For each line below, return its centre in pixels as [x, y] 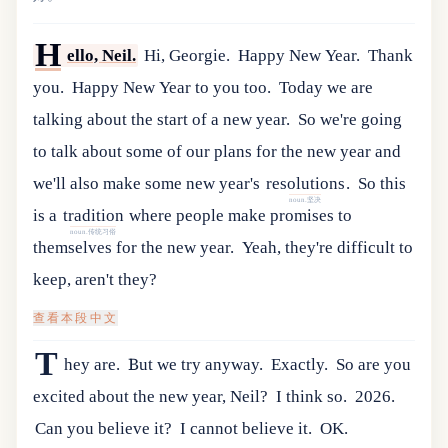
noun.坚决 [305, 200]
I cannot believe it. [246, 428]
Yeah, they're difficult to [327, 247]
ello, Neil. [101, 55]
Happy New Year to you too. [171, 87]
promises [302, 215]
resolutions [305, 183]
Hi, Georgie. [187, 55]
